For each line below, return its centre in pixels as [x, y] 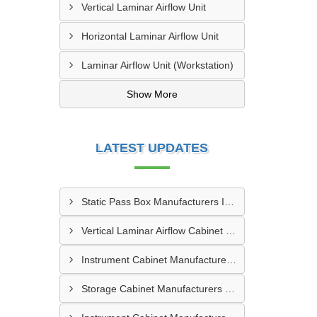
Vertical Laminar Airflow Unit [143, 7]
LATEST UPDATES [152, 148]
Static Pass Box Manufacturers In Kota [229, 202]
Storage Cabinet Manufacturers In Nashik [230, 289]
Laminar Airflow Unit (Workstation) [157, 65]
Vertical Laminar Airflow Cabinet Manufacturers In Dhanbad [230, 231]
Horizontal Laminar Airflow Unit [150, 36]
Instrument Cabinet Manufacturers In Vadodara [231, 260]
